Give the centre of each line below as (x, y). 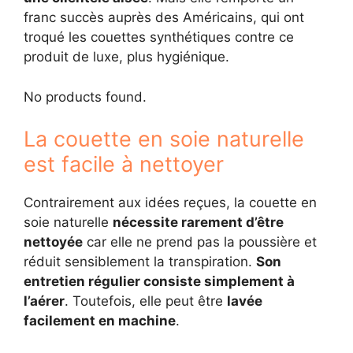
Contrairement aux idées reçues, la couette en (170, 203)
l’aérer (44, 301)
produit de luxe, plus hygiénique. (126, 57)
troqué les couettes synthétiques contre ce (159, 37)
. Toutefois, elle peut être (146, 301)
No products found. (85, 97)
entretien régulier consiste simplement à (159, 281)
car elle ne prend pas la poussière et (200, 242)
